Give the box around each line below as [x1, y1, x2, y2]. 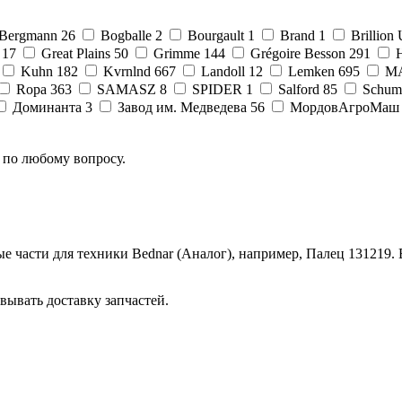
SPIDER [192, 81, 242, 97]
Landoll [201, 63, 245, 79]
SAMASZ [97, 81, 156, 97]
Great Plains [41, 45, 110, 61]
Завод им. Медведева [118, 99, 247, 115]
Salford [278, 81, 319, 97]
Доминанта [13, 99, 82, 115]
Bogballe [100, 27, 152, 43]
